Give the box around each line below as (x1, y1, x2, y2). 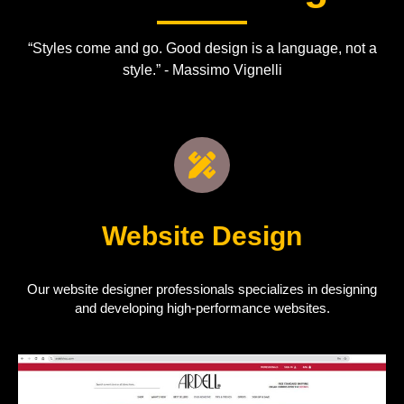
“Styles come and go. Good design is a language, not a (27, 41, 377, 56)
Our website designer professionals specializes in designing (27, 281, 377, 297)
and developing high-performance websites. (74, 300, 330, 316)
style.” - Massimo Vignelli (122, 62, 282, 78)
